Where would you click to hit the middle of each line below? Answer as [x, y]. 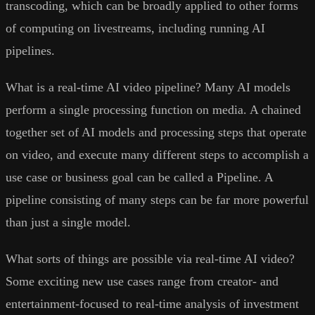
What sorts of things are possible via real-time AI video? [150, 258]
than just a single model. [68, 222]
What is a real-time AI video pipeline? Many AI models [148, 87]
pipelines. [30, 50]
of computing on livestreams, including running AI [135, 28]
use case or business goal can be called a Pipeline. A [139, 177]
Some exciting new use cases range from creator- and [142, 281]
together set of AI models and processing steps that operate [156, 132]
